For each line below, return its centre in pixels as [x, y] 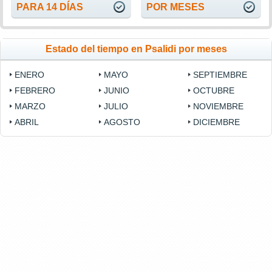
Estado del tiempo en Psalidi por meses [136, 49]
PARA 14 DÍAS [50, 7]
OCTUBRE [214, 91]
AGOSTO [122, 122]
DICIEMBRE [217, 122]
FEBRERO [35, 91]
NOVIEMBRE [219, 107]
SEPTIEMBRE [220, 75]
